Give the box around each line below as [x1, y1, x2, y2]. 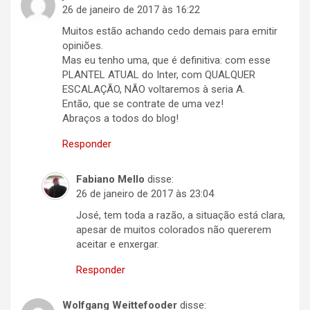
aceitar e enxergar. [76, 238, 159, 251]
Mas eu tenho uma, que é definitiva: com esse [62, 54, 271, 67]
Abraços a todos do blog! [62, 112, 179, 125]
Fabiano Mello [76, 173, 145, 186]
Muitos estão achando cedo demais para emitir [62, 25, 277, 38]
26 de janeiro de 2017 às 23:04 [76, 188, 214, 201]
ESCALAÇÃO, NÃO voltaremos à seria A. [62, 83, 245, 96]
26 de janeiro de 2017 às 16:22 [62, 3, 200, 17]
